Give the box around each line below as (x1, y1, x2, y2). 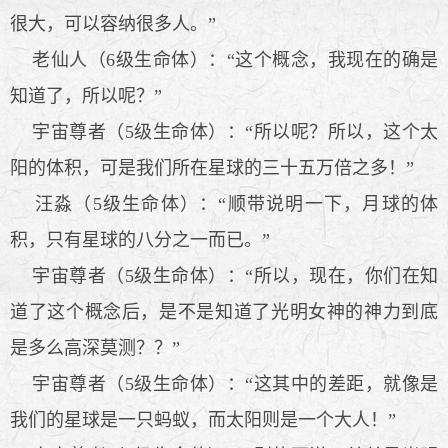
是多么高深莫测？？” (10, 337, 180, 358)
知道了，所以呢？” (10, 85, 162, 106)
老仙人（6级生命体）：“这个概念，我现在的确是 (10, 49, 438, 70)
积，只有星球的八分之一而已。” (10, 229, 270, 250)
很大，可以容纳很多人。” (10, 13, 216, 34)
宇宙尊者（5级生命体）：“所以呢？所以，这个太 (10, 121, 438, 142)
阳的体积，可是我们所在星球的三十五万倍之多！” (10, 157, 414, 178)
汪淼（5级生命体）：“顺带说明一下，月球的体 (10, 193, 438, 214)
